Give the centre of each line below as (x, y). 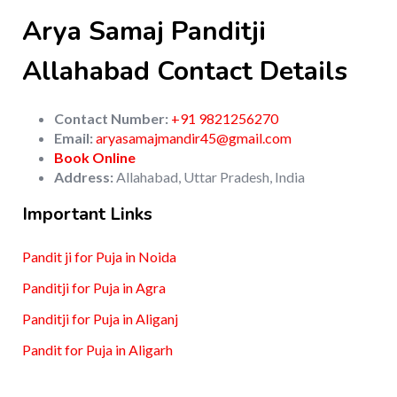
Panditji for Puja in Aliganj (100, 319)
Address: (84, 177)
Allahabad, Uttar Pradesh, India (209, 177)
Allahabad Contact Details (185, 72)
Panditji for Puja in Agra (94, 288)
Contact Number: (111, 119)
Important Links (87, 214)
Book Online (95, 158)
